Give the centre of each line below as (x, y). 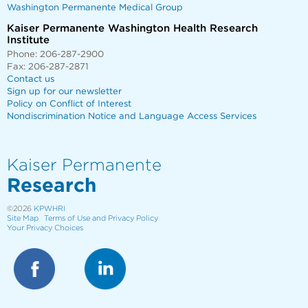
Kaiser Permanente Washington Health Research (132, 28)
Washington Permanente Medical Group (95, 8)
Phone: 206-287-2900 (55, 54)
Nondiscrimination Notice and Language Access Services (132, 116)
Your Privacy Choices (45, 228)
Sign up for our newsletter (64, 91)
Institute (28, 40)
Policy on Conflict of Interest (69, 104)
